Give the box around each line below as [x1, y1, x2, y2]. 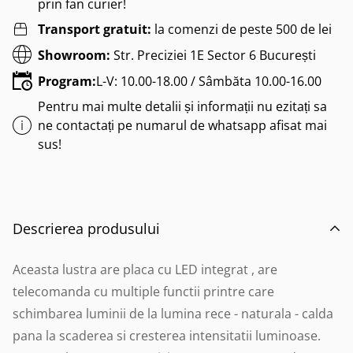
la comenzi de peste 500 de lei [154, 20, 332, 38]
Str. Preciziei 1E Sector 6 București [110, 46, 316, 64]
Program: [38, 72, 96, 90]
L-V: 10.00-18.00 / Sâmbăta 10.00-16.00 [96, 72, 321, 90]
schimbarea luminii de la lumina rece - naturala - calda [13, 305, 333, 322]
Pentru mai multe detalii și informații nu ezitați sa [38, 98, 327, 115]
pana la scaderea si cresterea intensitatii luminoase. [13, 327, 321, 344]
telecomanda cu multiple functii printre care [13, 283, 274, 300]
